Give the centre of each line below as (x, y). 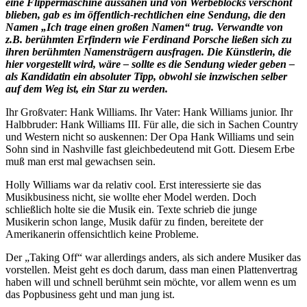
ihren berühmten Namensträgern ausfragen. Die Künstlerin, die (148, 51)
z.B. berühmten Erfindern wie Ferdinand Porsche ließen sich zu (149, 39)
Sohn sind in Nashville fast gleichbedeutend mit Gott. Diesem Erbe (150, 149)
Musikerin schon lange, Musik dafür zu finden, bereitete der (134, 221)
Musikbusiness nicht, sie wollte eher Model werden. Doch (131, 197)
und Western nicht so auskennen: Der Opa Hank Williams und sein (150, 136)
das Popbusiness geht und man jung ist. (90, 294)
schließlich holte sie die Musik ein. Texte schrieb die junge (131, 209)
